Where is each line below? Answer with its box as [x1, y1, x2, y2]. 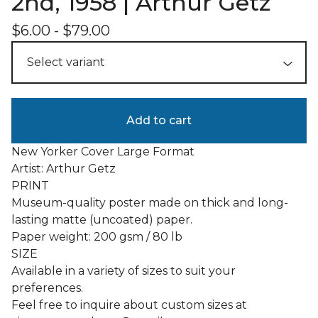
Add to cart [126, 114, 192, 127]
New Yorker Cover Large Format [11, 145, 194, 158]
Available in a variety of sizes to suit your [11, 264, 236, 278]
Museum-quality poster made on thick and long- [11, 196, 288, 209]
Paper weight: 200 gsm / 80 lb [11, 230, 182, 243]
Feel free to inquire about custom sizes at [11, 298, 247, 312]
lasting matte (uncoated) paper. [11, 213, 192, 226]
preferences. [11, 281, 83, 295]
